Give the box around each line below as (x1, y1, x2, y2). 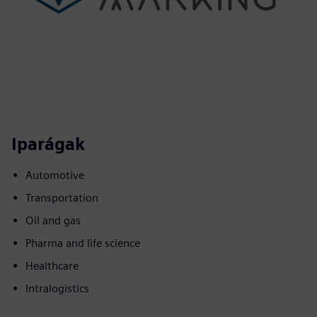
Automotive (25, 168, 84, 182)
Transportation (25, 191, 98, 204)
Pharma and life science (25, 236, 140, 250)
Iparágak (11, 134, 85, 154)
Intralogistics (25, 282, 89, 295)
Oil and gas (25, 214, 81, 227)
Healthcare (25, 259, 79, 272)
